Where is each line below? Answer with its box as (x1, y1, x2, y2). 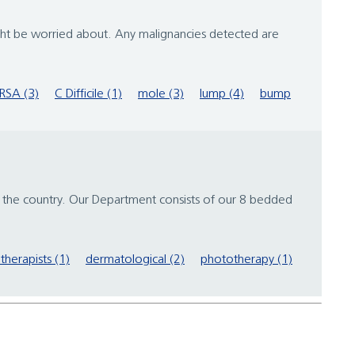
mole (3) (138, 88, 184, 101)
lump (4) (200, 88, 244, 101)
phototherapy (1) (200, 254, 292, 267)
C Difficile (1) (55, 88, 122, 101)
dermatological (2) (86, 254, 185, 267)
